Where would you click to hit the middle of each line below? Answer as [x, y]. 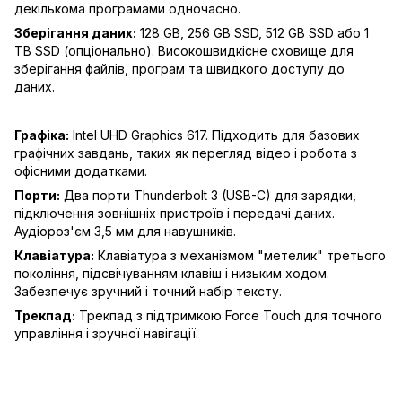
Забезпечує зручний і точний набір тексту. [148, 291]
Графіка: [42, 135]
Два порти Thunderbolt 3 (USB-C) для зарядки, [208, 195]
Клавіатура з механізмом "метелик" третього [240, 255]
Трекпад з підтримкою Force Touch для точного [229, 315]
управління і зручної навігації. [106, 333]
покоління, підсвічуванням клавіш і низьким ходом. [172, 273]
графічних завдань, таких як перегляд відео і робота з [186, 153]
